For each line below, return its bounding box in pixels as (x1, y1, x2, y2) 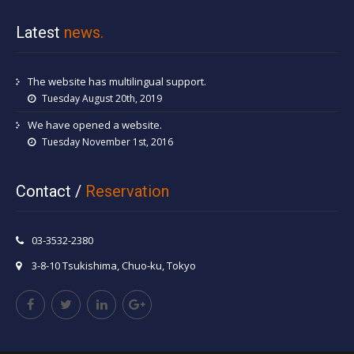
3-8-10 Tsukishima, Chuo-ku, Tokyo (29, 258, 196, 273)
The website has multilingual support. (28, 74, 206, 89)
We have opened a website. (28, 118, 162, 133)
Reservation (85, 181, 169, 201)
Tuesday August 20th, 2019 (40, 92, 162, 106)
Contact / (16, 181, 85, 201)
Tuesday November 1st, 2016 (40, 135, 173, 149)
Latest (16, 23, 64, 43)
